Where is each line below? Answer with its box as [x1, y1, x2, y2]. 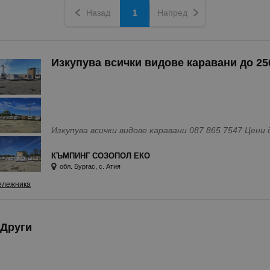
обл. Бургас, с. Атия [60, 163, 121, 171]
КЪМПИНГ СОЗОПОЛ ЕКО [51, 151, 150, 161]
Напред [157, 8, 187, 18]
